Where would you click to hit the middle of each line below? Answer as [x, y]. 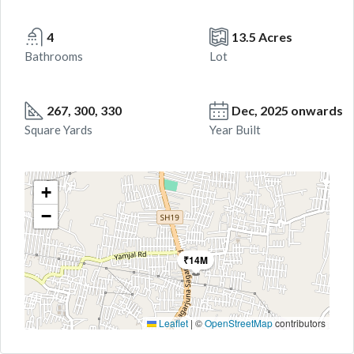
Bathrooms [54, 56]
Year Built [235, 130]
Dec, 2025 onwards [287, 110]
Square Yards [58, 130]
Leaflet [172, 323]
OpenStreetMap [239, 323]
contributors [299, 323]
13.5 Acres [262, 37]
